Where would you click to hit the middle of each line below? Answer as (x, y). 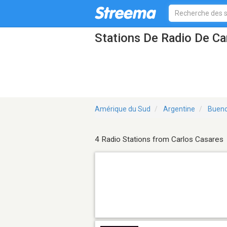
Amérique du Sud (123, 109)
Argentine (179, 109)
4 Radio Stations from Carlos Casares (159, 140)
